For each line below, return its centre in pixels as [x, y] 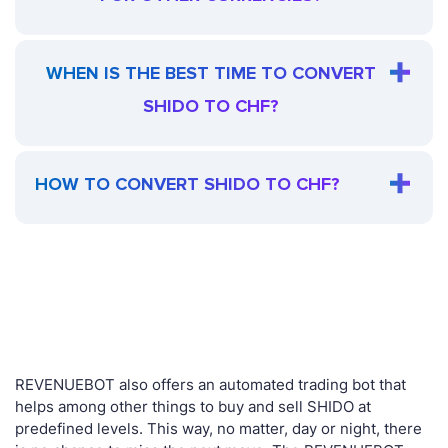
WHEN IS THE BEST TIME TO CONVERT [210, 73]
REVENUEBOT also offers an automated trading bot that [210, 385]
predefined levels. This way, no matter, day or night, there [218, 429]
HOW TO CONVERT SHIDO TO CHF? [187, 184]
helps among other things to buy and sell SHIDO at [193, 407]
